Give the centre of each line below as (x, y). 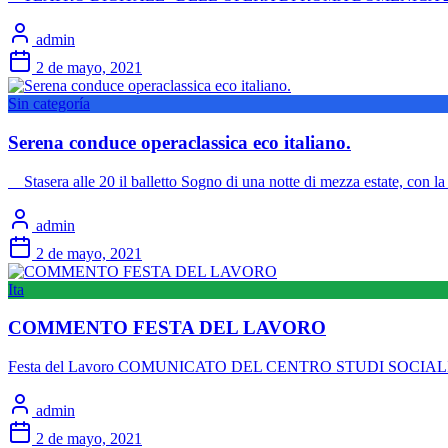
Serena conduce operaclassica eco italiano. (179, 142)
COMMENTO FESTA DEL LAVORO (167, 328)
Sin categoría (49, 104)
